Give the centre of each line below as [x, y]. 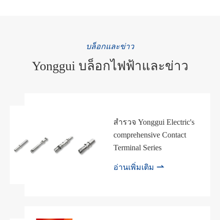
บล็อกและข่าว [110, 46]
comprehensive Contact [150, 135]
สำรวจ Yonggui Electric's [154, 122]
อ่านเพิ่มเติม [135, 167]
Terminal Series [138, 148]
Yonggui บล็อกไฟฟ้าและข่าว [110, 66]
